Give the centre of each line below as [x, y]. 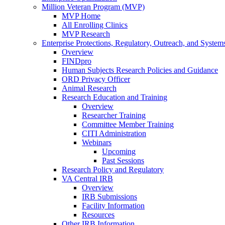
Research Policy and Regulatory [113, 169]
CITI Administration [114, 133]
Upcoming [119, 151]
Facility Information [113, 205]
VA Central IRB [87, 178]
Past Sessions [123, 160]
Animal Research [89, 88]
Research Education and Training [115, 97]
